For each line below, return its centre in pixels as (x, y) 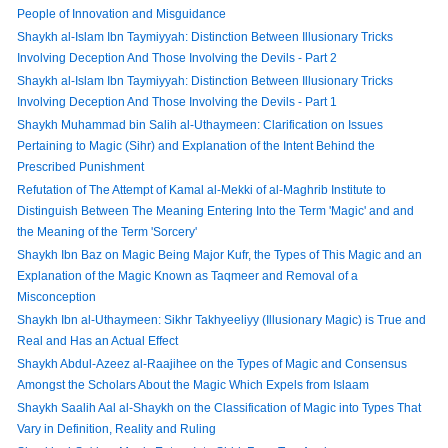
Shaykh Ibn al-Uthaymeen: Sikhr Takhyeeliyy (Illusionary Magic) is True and (221, 319)
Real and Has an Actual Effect (97, 340)
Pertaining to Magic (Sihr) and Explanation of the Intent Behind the (196, 145)
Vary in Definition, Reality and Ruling (116, 428)
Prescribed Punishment (80, 166)
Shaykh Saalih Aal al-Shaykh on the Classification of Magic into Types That (219, 407)
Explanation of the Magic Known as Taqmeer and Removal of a (187, 275)
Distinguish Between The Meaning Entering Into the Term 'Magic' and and (215, 210)
